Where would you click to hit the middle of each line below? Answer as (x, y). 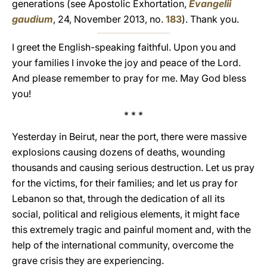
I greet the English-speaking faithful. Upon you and (124, 47)
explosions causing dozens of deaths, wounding (119, 152)
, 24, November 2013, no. (109, 19)
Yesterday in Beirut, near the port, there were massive (129, 136)
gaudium (32, 19)
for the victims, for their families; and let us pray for (125, 183)
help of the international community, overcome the (123, 245)
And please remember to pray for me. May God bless (129, 78)
